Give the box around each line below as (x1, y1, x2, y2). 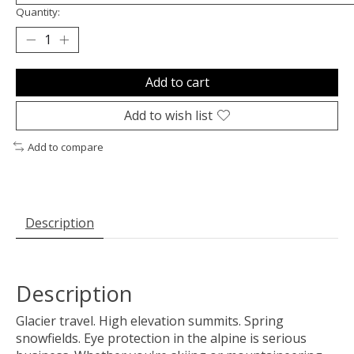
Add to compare (27, 139, 104, 154)
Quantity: (16, 4, 60, 19)
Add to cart (145, 73, 209, 91)
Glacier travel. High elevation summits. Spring (16, 311, 284, 330)
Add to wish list (124, 106, 213, 124)
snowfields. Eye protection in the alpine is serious (16, 329, 307, 347)
